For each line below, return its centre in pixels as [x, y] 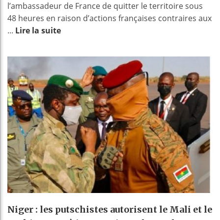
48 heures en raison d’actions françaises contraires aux [110, 18]
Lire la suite [38, 30]
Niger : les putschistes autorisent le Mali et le [110, 210]
